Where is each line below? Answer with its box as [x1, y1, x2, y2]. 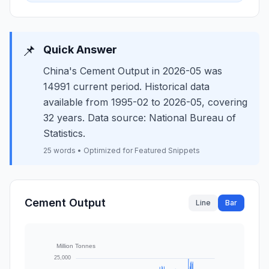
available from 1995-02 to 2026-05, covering [43, 96, 247, 108]
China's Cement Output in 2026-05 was [43, 65, 222, 77]
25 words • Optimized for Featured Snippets [43, 146, 200, 155]
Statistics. [43, 127, 85, 139]
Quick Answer [43, 43, 117, 56]
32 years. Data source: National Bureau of [43, 112, 236, 124]
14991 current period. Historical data [43, 80, 210, 92]
